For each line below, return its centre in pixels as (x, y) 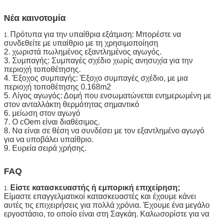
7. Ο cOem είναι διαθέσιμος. (52, 122)
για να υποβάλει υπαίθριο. (49, 139)
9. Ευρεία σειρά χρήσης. (45, 148)
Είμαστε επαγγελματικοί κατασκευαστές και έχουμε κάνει (100, 196)
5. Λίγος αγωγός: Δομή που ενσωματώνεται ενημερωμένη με (108, 95)
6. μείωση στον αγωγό (42, 113)
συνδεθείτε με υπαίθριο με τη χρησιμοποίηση (81, 43)
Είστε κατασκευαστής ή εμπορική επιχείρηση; (95, 187)
